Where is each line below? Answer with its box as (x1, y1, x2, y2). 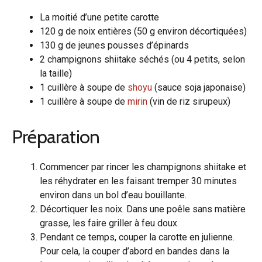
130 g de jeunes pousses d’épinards (40, 39, 189, 51)
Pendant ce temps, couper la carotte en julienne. (40, 231, 235, 243)
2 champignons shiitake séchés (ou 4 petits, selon (40, 53, 245, 65)
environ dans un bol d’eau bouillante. (40, 189, 187, 201)
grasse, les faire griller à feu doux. (40, 217, 179, 229)
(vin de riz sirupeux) (147, 95, 230, 107)
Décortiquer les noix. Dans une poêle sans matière (40, 203, 246, 215)
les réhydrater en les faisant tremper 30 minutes (40, 175, 237, 187)
